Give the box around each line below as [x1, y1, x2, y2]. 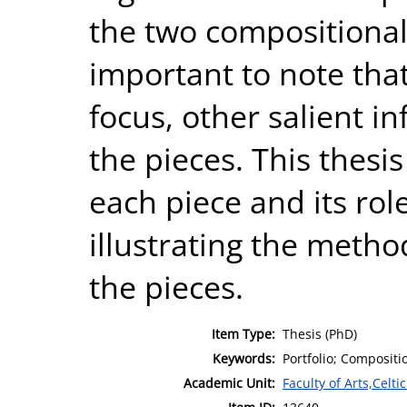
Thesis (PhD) [283, 324, 357, 342]
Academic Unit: [184, 373, 275, 392]
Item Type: [212, 324, 275, 342]
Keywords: [213, 349, 275, 367]
